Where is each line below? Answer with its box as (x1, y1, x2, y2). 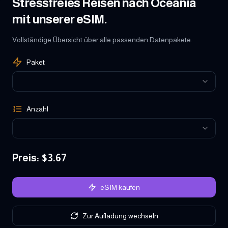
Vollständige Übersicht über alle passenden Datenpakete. (12, 35, 192, 44)
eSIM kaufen (100, 183, 140, 191)
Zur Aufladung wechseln (82, 211, 158, 220)
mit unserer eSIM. (12, 12, 107, 26)
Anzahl (26, 104, 48, 113)
